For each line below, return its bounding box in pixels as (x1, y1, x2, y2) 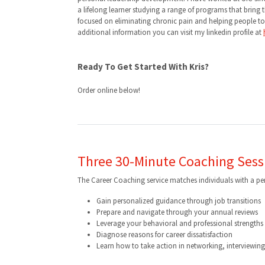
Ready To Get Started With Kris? (77, 60, 209, 72)
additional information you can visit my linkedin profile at (77, 27, 263, 37)
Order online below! (77, 85, 140, 95)
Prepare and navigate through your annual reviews (96, 206, 258, 216)
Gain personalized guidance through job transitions (96, 195, 261, 205)
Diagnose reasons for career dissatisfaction (96, 229, 232, 239)
